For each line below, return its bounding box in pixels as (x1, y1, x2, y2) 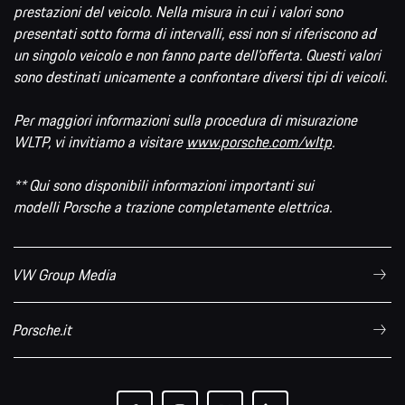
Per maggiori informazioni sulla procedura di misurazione (14, 108, 357, 131)
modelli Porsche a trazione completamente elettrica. (14, 195, 332, 218)
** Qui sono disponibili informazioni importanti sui (14, 174, 314, 196)
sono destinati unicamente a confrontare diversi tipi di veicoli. (14, 65, 387, 88)
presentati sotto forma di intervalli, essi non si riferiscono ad (14, 22, 376, 44)
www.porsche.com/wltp (186, 130, 332, 153)
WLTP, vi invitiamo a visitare (14, 130, 186, 153)
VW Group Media (12, 263, 116, 286)
